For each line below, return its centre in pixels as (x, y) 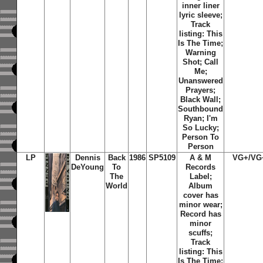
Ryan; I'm (200, 118)
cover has (200, 195)
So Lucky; (200, 128)
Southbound (201, 109)
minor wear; (200, 205)
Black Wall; (201, 100)
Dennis (87, 158)
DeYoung (88, 167)
